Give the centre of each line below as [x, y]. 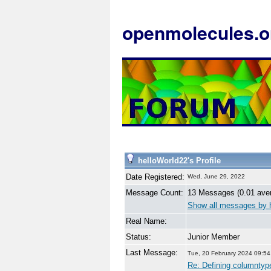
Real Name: [146, 221]
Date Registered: [155, 177]
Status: [139, 237]
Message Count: [155, 193]
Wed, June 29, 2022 [216, 176]
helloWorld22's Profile [178, 161]
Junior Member [214, 237]
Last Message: [152, 253]
